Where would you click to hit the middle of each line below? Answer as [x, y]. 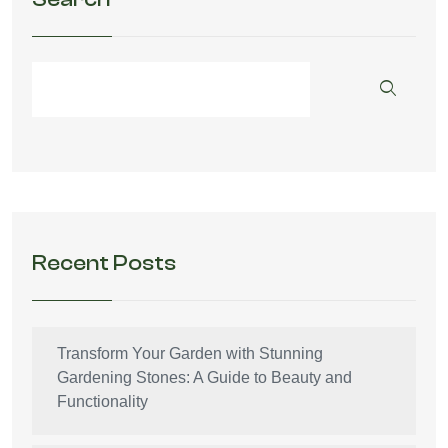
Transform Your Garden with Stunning [190, 353]
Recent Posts [104, 263]
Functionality [102, 401]
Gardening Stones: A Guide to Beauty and [204, 377]
